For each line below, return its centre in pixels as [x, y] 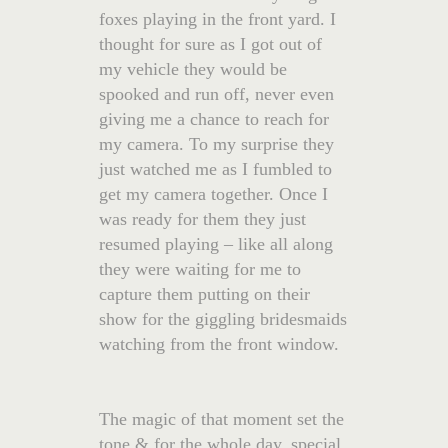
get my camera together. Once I [213, 193]
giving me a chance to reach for [214, 118]
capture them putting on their [204, 293]
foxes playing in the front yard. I [217, 18]
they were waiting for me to [200, 268]
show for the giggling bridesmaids [223, 318]
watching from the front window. [219, 343]
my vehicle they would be [193, 68]
